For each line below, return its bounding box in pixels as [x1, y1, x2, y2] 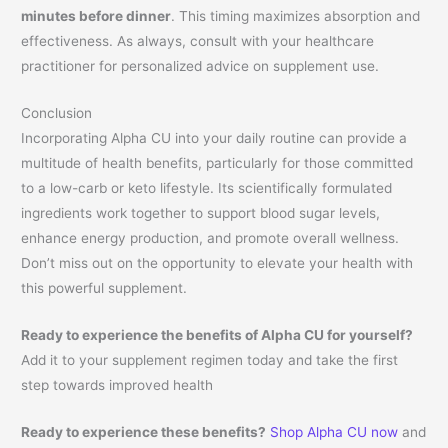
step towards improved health [21, 377, 214, 394]
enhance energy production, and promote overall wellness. [21, 230, 400, 247]
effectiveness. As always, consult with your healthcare [21, 33, 375, 50]
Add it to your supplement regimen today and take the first [21, 352, 399, 369]
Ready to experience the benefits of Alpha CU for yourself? [21, 327, 414, 344]
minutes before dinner [21, 8, 172, 25]
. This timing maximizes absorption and [171, 8, 421, 25]
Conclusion [21, 105, 93, 122]
